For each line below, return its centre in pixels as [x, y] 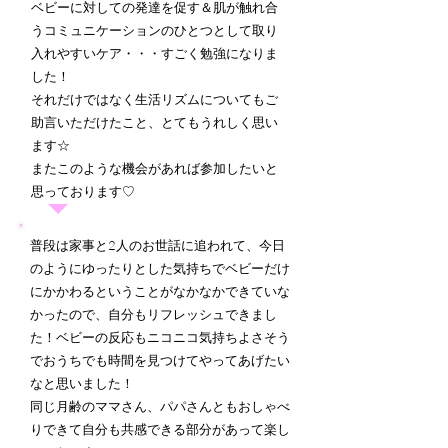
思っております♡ [83, 191]
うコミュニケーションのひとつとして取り [154, 30]
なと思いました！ [82, 383]
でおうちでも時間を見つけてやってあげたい [160, 360]
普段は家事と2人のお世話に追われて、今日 [157, 245]
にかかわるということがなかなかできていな [160, 291]
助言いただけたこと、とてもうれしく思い [154, 122]
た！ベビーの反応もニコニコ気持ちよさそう [160, 337]
